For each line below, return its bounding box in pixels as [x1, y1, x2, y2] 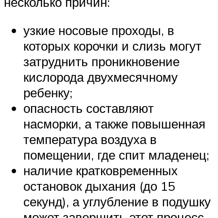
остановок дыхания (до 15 [23, 178, 175, 194]
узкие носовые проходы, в [23, 22, 174, 38]
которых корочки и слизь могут [23, 37, 201, 54]
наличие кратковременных [23, 162, 178, 178]
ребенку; [23, 84, 73, 100]
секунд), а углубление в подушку [23, 193, 211, 209]
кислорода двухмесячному [23, 69, 178, 85]
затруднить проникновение [23, 53, 180, 69]
